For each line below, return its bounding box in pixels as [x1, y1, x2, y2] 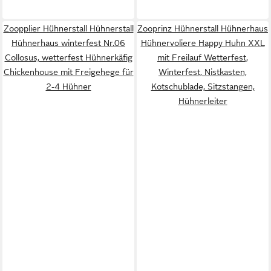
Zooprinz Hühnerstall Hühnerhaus [137, 24, 268, 33]
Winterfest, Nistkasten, [158, 67, 247, 77]
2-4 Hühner [45, 82, 91, 91]
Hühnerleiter [178, 96, 227, 106]
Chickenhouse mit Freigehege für [3, 67, 134, 77]
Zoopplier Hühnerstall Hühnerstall [3, 24, 134, 33]
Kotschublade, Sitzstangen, [151, 82, 255, 91]
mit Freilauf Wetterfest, [157, 53, 248, 62]
